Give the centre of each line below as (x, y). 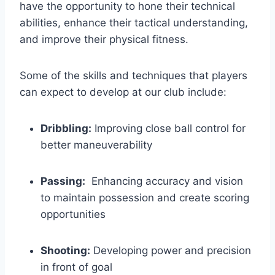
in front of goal (76, 267)
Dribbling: (66, 128)
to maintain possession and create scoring (145, 197)
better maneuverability (96, 145)
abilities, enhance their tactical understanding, (134, 22)
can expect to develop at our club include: (123, 92)
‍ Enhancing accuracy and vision (164, 181)
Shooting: (65, 250)
